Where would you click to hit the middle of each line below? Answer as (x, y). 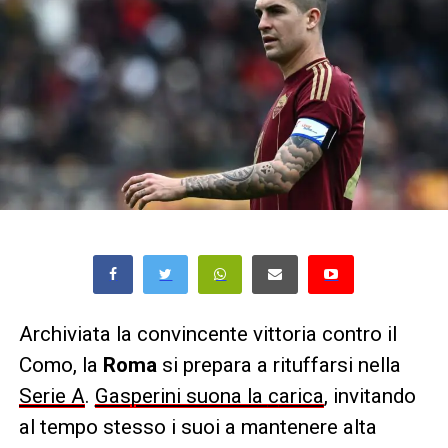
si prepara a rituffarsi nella (281, 364)
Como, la (60, 364)
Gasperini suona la (181, 395)
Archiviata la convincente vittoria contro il (207, 333)
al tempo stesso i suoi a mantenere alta (197, 426)
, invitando (369, 395)
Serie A (51, 395)
